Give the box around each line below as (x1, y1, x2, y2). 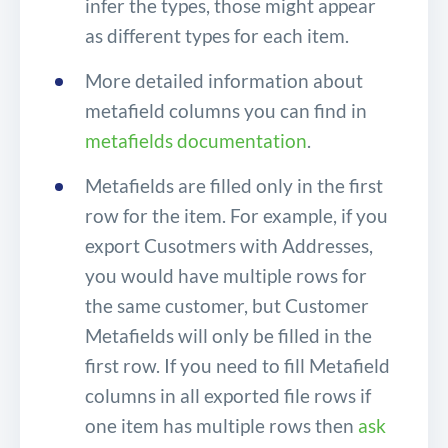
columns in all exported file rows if (85, 384, 371, 408)
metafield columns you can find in (85, 99, 367, 123)
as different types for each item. (85, 24, 349, 48)
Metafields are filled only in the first (85, 174, 383, 198)
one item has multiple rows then (85, 414, 358, 438)
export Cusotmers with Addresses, (85, 234, 373, 258)
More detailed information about (85, 69, 363, 93)
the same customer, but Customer (85, 294, 369, 318)
